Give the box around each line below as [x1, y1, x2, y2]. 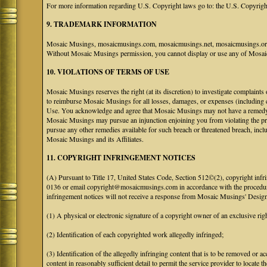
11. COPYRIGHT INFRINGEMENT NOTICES [46, 153, 196, 163]
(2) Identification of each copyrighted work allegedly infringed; [46, 229, 224, 239]
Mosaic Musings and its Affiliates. [46, 134, 144, 144]
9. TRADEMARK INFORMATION [46, 19, 157, 29]
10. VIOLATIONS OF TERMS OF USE [46, 67, 170, 77]
